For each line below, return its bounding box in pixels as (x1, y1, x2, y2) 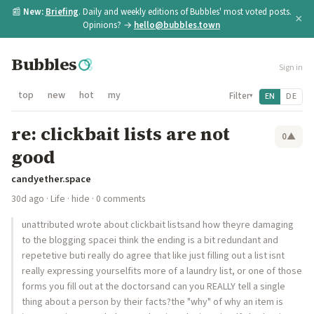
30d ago (11, 192, 44, 205)
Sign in (279, 62, 303, 74)
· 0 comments (90, 192, 145, 205)
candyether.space (11, 172, 91, 186)
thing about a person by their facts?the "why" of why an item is (22, 295, 283, 309)
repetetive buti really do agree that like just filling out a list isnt (22, 249, 285, 263)
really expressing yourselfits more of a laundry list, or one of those (22, 264, 302, 278)
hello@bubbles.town (134, 19, 220, 32)
